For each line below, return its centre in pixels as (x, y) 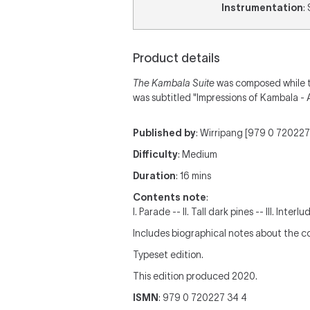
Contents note (170, 197)
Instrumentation (262, 8)
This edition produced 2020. (195, 276)
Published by (164, 133)
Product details (176, 58)
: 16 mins (193, 176)
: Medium (198, 154)
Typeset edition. (168, 255)
